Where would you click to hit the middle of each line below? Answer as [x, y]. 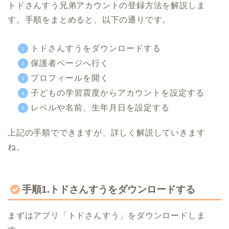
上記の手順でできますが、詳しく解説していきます [107, 133]
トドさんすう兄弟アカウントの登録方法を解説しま [107, 6]
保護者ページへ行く [70, 63]
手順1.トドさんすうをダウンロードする [109, 189]
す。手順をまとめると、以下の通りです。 [89, 20]
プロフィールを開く [70, 78]
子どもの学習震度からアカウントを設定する [118, 93]
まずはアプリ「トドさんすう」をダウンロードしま [107, 215]
